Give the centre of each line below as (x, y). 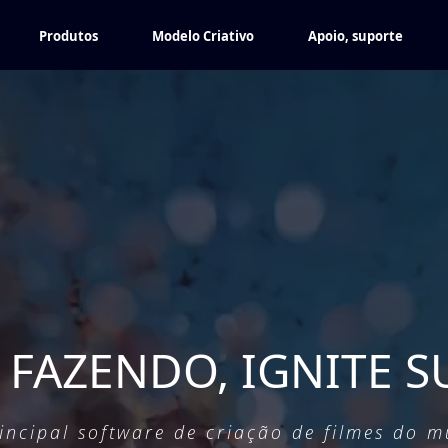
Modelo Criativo (203, 36)
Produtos (68, 36)
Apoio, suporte (355, 36)
